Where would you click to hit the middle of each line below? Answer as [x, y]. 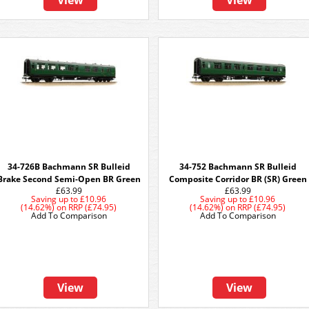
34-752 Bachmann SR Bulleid [238, 167]
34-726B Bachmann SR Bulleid [69, 167]
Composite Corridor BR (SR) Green [238, 179]
